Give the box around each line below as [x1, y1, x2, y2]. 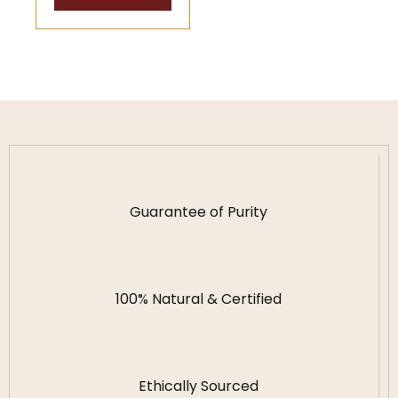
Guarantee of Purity [130, 202, 267, 223]
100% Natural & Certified [115, 289, 282, 310]
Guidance [54, 13, 124, 34]
